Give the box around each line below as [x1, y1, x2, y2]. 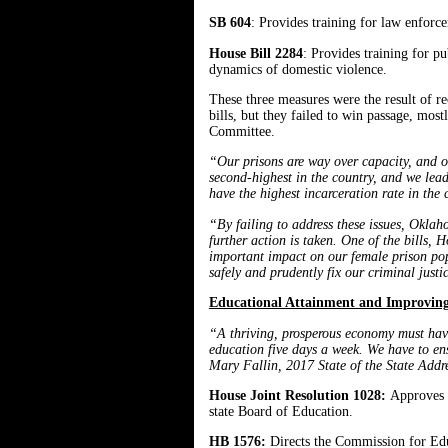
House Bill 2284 [208, 45, 303, 61]
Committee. [208, 124, 275, 140]
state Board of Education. [208, 403, 353, 419]
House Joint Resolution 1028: [208, 387, 390, 403]
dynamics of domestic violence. [208, 61, 387, 77]
